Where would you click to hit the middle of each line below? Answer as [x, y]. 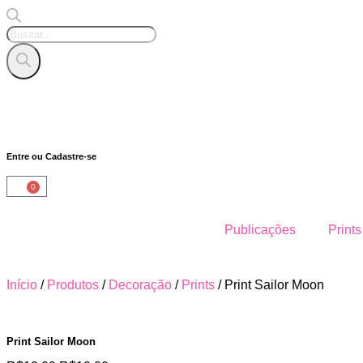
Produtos [73, 285]
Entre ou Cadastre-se [51, 156]
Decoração [140, 285]
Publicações [260, 230]
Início [22, 285]
